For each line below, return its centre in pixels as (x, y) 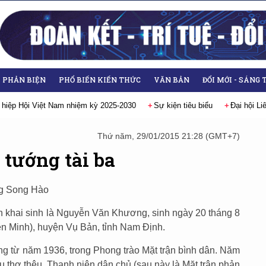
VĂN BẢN (172, 80)
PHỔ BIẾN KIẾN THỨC (100, 80)
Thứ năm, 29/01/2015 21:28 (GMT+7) (169, 136)
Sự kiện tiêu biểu (180, 105)
